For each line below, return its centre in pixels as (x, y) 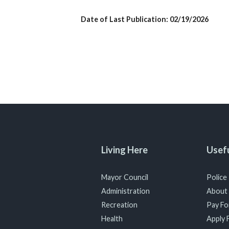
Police (216, 177)
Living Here (125, 150)
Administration (126, 191)
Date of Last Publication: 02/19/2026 (146, 19)
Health (112, 219)
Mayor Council (125, 177)
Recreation (120, 205)
